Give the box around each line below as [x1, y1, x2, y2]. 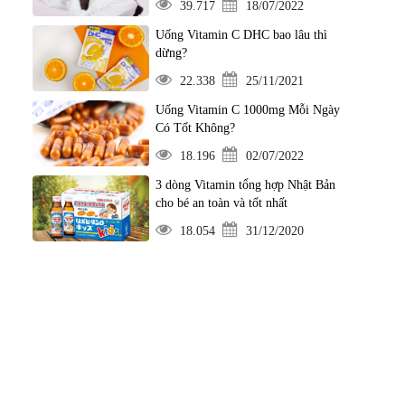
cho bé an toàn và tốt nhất [155, 196, 287, 210]
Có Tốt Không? [155, 121, 235, 135]
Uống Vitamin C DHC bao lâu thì [155, 28, 327, 42]
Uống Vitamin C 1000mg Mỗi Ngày [155, 103, 340, 117]
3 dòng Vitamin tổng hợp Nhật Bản [155, 178, 335, 192]
